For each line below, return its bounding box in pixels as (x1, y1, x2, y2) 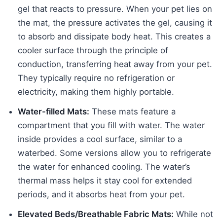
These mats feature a (89, 106, 176, 116)
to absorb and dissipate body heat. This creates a (18, 31, 211, 41)
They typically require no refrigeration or (18, 73, 175, 83)
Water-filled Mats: (18, 106, 89, 116)
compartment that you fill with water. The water (18, 120, 205, 130)
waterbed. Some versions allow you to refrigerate (18, 147, 211, 158)
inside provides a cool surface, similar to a (18, 134, 182, 144)
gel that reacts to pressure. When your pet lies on (18, 3, 212, 14)
